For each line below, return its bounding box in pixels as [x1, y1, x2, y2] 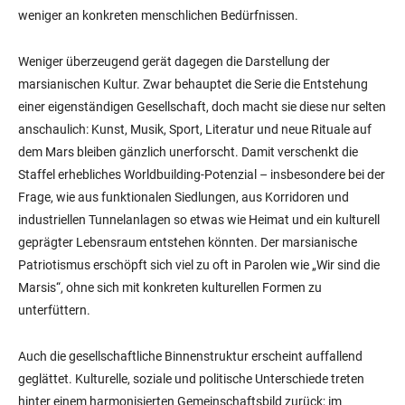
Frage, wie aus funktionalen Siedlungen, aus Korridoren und [18, 190, 349, 205]
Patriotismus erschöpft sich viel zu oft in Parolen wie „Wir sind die [18, 258, 380, 273]
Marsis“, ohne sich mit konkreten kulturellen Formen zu [18, 280, 322, 296]
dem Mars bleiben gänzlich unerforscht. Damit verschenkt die [18, 145, 358, 160]
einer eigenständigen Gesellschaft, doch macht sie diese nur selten [18, 99, 386, 115]
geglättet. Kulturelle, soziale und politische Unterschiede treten [18, 372, 364, 387]
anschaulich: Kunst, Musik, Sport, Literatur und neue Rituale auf [18, 122, 372, 137]
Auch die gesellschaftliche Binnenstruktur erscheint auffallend [18, 349, 363, 364]
